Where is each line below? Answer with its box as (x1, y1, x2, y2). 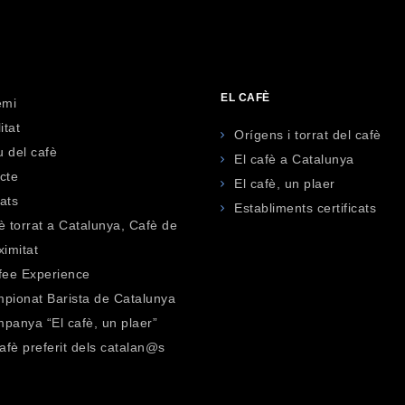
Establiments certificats (234, 201, 376, 215)
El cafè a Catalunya (234, 152, 354, 166)
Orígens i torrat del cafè (234, 127, 381, 142)
